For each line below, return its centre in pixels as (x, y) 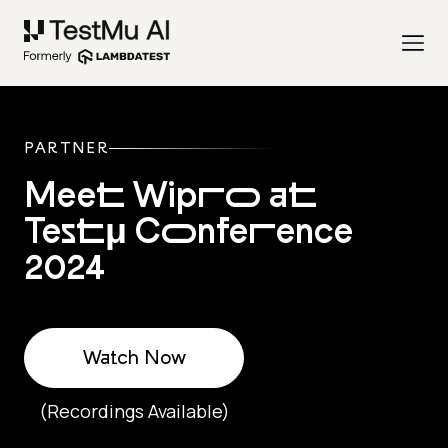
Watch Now (134, 358)
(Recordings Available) (134, 411)
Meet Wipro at (170, 198)
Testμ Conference (188, 234)
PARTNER (67, 148)
